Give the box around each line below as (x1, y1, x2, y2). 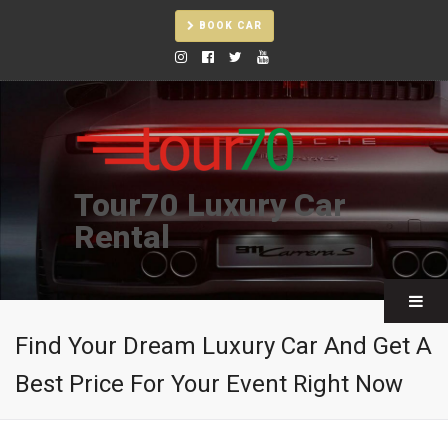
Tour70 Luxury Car (74, 182, 346, 229)
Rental (74, 214, 170, 261)
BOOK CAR (194, 19, 262, 33)
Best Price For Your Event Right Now (15, 367, 403, 402)
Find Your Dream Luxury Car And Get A (15, 329, 432, 364)
